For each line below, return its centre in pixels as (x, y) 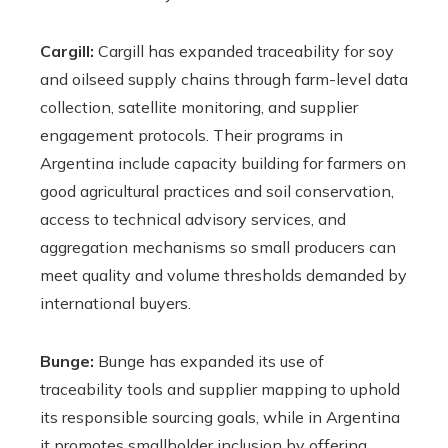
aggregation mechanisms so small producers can (218, 246)
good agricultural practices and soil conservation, (217, 190)
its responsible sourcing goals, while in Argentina (220, 416)
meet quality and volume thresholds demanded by (223, 274)
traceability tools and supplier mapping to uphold (220, 388)
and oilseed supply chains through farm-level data (224, 78)
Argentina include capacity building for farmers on (223, 162)
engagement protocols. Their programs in (191, 134)
